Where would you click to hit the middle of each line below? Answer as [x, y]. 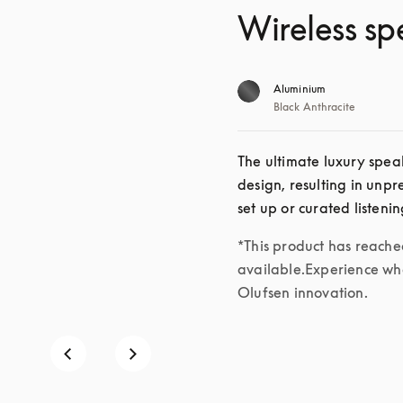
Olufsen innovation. [303, 292]
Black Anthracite [315, 107]
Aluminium [300, 89]
